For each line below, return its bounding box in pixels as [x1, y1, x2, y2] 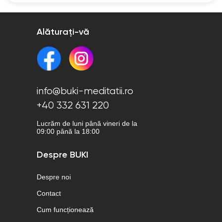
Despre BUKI [37, 151, 88, 160]
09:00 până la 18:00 [37, 127, 100, 135]
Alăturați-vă [37, 28, 89, 37]
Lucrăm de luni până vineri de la [37, 119, 137, 127]
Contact [37, 189, 61, 197]
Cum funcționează [37, 206, 94, 214]
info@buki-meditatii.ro [37, 86, 133, 97]
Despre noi [37, 173, 71, 181]
